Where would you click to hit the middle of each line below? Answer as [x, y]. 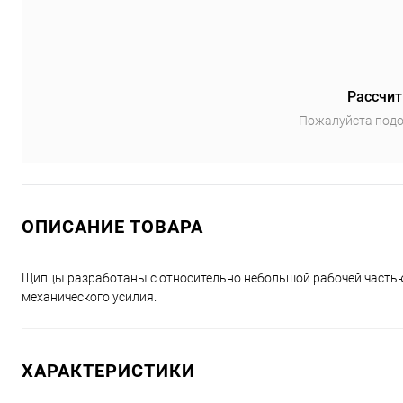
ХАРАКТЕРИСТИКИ [108, 371]
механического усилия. [89, 297]
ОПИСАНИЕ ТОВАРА [112, 227]
